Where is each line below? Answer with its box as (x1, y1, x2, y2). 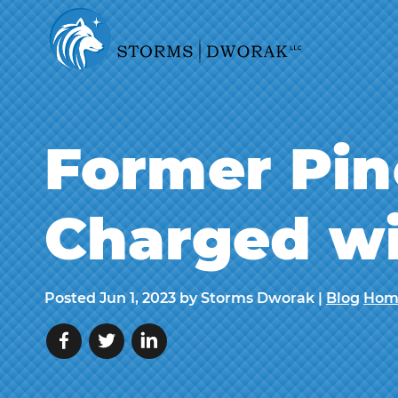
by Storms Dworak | (176, 290, 326, 306)
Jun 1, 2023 (99, 290, 176, 306)
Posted (44, 290, 99, 306)
